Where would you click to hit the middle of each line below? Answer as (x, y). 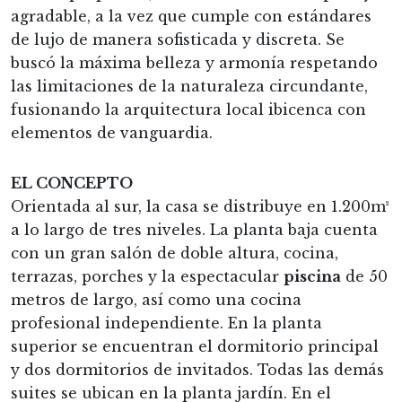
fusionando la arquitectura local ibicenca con (188, 109)
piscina (312, 276)
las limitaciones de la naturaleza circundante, (189, 86)
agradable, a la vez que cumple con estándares (191, 16)
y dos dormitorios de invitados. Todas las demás (197, 369)
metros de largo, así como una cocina (156, 299)
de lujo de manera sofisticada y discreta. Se (178, 39)
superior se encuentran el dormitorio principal (195, 346)
